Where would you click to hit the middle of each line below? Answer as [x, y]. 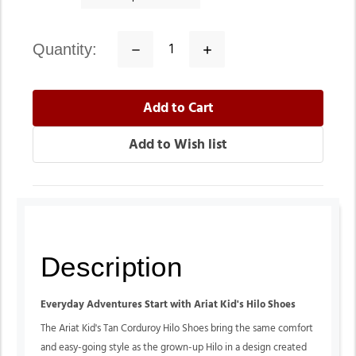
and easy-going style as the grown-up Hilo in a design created [174, 347]
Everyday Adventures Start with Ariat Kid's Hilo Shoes [168, 304]
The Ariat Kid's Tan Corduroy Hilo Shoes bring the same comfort [177, 328]
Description [111, 266]
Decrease [156, 47]
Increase [224, 47]
